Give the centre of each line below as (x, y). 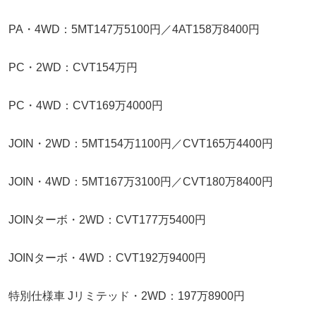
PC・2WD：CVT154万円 (73, 67)
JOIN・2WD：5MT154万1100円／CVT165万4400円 (141, 143)
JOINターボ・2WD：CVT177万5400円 (107, 219)
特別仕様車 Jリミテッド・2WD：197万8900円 (127, 296)
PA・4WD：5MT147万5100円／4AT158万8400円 (134, 29)
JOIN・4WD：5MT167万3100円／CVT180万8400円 (141, 181)
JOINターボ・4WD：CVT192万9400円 (107, 257)
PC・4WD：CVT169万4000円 (86, 105)
